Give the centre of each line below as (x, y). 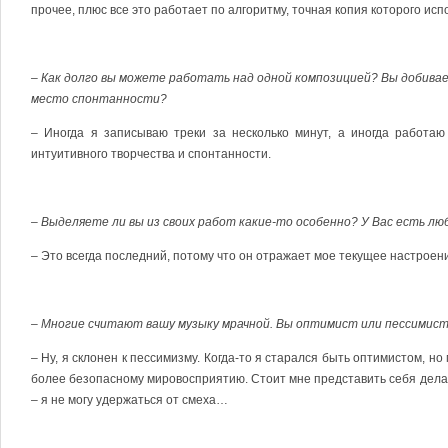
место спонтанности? (99, 99)
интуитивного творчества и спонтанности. (151, 154)
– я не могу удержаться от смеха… (129, 400)
